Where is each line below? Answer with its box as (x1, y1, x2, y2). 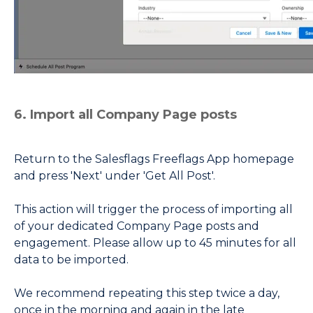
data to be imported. (14, 253, 129, 267)
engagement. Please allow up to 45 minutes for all (14, 236, 296, 250)
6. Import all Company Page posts (14, 106, 237, 122)
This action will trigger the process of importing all (14, 203, 293, 217)
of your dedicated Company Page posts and (14, 219, 259, 233)
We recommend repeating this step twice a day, (14, 286, 279, 300)
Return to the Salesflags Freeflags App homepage (14, 152, 294, 166)
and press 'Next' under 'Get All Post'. (14, 169, 215, 183)
